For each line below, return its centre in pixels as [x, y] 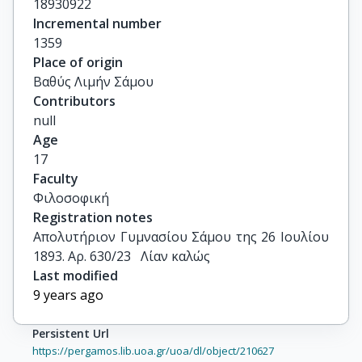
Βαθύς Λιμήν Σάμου [93, 82]
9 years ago [68, 295]
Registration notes [93, 217]
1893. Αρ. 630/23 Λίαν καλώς [122, 256]
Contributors [74, 101]
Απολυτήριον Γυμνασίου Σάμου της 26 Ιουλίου [181, 237]
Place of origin [78, 62]
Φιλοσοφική [71, 198]
